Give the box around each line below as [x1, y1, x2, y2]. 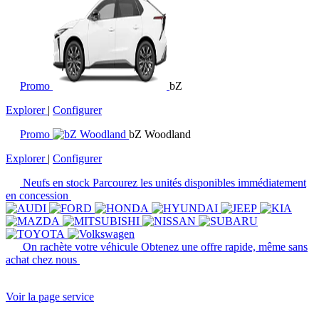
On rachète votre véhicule [23, 241, 141, 253]
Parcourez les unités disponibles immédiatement [93, 177, 306, 189]
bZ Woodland [129, 128, 191, 140]
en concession [6, 189, 71, 202]
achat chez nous [6, 253, 80, 266]
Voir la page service [6, 291, 94, 303]
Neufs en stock [23, 177, 93, 189]
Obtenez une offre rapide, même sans [141, 241, 308, 253]
